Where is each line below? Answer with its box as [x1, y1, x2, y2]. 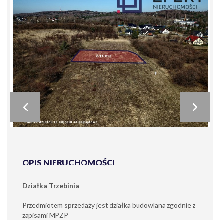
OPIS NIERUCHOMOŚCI [22, 157, 115, 167]
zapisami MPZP [22, 211, 68, 219]
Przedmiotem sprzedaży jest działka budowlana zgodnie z [22, 201, 195, 209]
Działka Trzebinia [22, 181, 79, 190]
